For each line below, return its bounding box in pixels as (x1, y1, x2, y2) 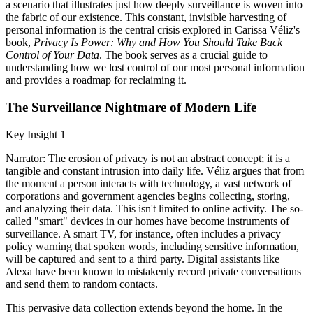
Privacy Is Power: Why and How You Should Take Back (34, 36, 282, 49)
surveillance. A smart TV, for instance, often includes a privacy (6, 227, 281, 240)
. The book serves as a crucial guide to (99, 49, 268, 61)
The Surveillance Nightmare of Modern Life (6, 99, 256, 115)
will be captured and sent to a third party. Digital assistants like (6, 252, 279, 265)
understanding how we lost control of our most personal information (6, 61, 305, 74)
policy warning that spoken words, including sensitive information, (6, 240, 299, 252)
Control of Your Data (6, 49, 99, 61)
